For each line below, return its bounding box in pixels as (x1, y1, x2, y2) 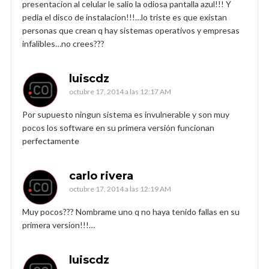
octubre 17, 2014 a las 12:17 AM (69, 86, 171, 96)
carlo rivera (69, 169, 133, 183)
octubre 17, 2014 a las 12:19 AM (69, 184, 171, 193)
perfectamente (22, 135, 79, 146)
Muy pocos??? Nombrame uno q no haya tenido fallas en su (22, 206, 240, 217)
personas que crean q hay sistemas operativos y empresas (22, 25, 240, 35)
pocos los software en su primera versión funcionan (22, 122, 214, 133)
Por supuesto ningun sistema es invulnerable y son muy (22, 109, 229, 119)
